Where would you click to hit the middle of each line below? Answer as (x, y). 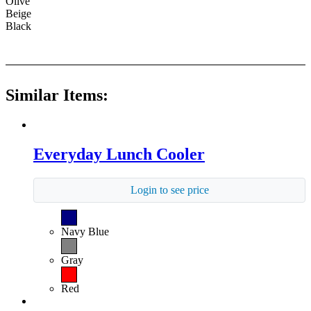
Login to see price (169, 190)
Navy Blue (85, 231)
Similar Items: (57, 95)
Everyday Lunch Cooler (119, 154)
